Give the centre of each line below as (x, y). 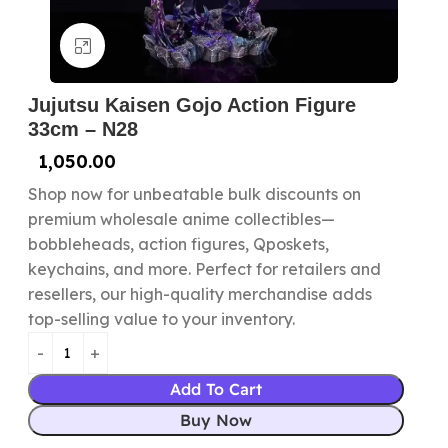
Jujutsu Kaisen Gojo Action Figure (191, 105)
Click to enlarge (163, 45)
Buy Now (216, 420)
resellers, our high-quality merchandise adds (199, 294)
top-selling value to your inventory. (161, 319)
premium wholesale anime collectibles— (181, 219)
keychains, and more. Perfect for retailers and (204, 269)
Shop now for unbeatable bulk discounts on (194, 194)
